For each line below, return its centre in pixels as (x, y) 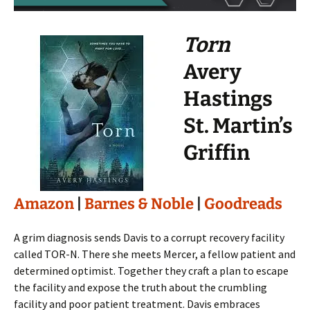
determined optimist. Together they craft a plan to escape (151, 271)
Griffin (217, 153)
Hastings (228, 99)
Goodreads (243, 204)
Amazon (44, 204)
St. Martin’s (238, 126)
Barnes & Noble (139, 204)
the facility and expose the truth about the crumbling (140, 288)
